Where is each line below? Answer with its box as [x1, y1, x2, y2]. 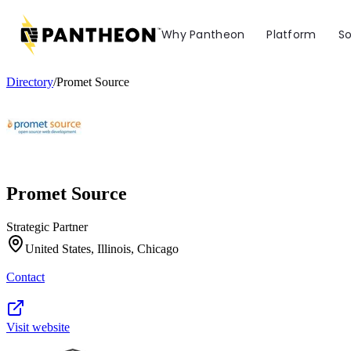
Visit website [6, 320, 70, 334]
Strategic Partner [6, 219, 88, 233]
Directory [6, 75, 53, 89]
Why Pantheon [161, 26, 245, 42]
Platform [266, 26, 317, 42]
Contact [6, 270, 45, 284]
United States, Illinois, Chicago [25, 241, 179, 255]
